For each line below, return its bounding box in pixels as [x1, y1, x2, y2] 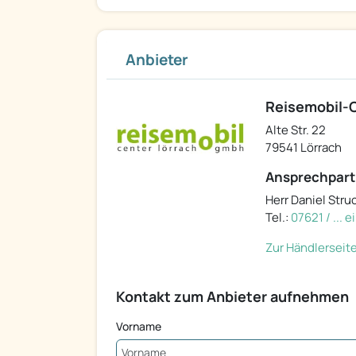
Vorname [116, 319, 161, 335]
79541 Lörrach [265, 139, 342, 157]
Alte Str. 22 [265, 122, 326, 139]
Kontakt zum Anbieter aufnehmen [116, 287, 349, 307]
